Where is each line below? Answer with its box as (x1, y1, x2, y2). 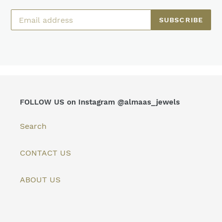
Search (20, 121, 47, 131)
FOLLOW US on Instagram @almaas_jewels (20, 98, 180, 107)
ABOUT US (20, 174, 60, 184)
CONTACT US (20, 148, 71, 158)
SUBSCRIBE (159, 15, 203, 24)
